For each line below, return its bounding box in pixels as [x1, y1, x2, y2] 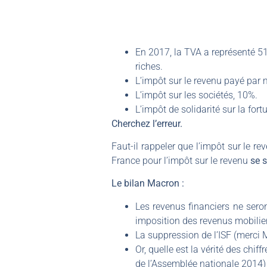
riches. [135, 60, 163, 72]
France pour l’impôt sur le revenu [111, 154, 250, 166]
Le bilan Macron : [111, 178, 184, 190]
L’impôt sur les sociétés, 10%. [135, 89, 257, 101]
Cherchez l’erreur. [111, 117, 182, 129]
